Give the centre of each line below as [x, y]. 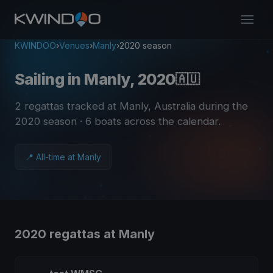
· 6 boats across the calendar [147, 121]
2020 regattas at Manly [85, 234]
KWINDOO [35, 45]
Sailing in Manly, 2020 [95, 79]
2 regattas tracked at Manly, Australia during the [131, 106]
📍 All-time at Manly [63, 157]
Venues [74, 45]
